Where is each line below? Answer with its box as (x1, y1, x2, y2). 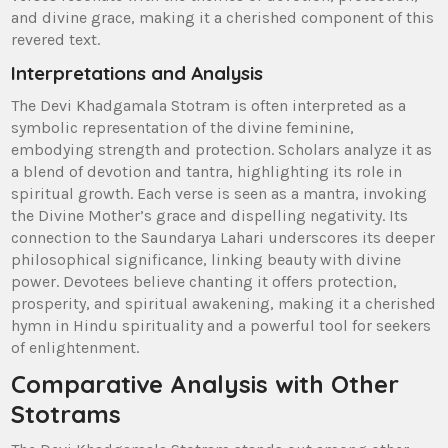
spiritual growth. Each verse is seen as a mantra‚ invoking (11, 184, 428, 204)
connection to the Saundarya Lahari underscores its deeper (11, 228, 436, 248)
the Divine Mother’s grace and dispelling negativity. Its (11, 206, 409, 226)
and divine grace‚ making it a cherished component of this (11, 8, 435, 28)
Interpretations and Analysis (11, 61, 264, 86)
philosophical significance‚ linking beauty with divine (11, 250, 402, 270)
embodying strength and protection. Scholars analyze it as (11, 140, 433, 160)
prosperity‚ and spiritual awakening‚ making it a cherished (11, 294, 437, 314)
